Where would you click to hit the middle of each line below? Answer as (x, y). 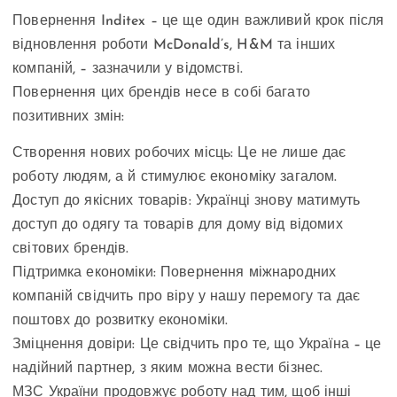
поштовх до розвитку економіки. (121, 320)
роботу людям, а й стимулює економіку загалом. (175, 177)
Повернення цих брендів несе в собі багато (161, 93)
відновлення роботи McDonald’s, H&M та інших (174, 45)
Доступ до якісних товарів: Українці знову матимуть (187, 201)
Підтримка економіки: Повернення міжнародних (175, 272)
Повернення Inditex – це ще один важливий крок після (198, 21)
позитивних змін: (69, 117)
